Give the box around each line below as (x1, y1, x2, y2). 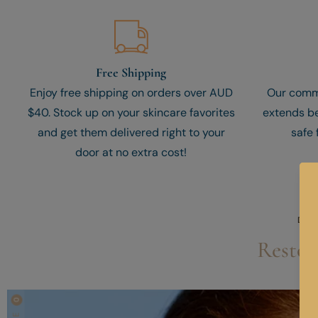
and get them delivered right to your (37, 125, 225, 141)
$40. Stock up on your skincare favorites (27, 105, 235, 121)
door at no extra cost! (75, 145, 187, 160)
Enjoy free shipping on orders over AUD (29, 85, 233, 101)
